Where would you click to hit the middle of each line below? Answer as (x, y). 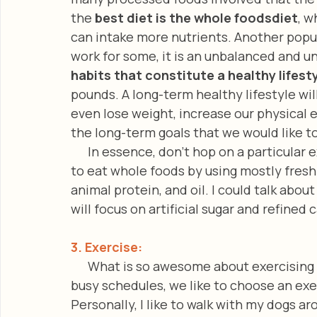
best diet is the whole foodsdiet (196, 17)
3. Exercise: (106, 247)
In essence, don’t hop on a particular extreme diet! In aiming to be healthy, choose (79, 151)
